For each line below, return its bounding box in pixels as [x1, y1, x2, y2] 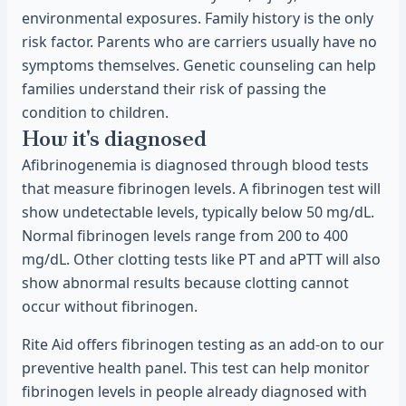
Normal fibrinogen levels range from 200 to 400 [22, 226, 348, 246]
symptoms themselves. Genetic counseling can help [22, 55, 376, 75]
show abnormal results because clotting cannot [22, 273, 349, 293]
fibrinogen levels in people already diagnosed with [22, 382, 367, 401]
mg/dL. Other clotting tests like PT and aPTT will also [22, 249, 381, 269]
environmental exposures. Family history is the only [22, 8, 373, 28]
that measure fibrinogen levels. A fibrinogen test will [22, 179, 381, 198]
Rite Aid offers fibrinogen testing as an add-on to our [22, 334, 384, 354]
